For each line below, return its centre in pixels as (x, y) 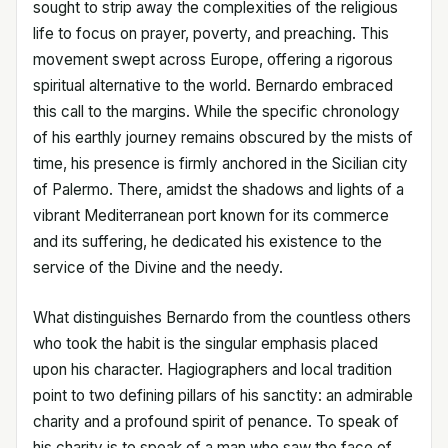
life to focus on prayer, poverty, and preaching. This (211, 33)
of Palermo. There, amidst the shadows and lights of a (218, 189)
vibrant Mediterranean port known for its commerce (211, 215)
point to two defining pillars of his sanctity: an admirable (223, 395)
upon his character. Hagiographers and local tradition (212, 369)
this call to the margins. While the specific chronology (216, 111)
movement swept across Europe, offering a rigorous (213, 59)
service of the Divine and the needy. (158, 267)
